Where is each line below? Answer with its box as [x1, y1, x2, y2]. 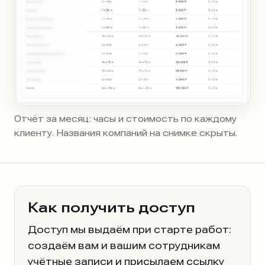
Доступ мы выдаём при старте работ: [28, 223, 231, 235]
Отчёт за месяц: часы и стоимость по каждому [14, 113, 237, 124]
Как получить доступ [28, 199, 195, 216]
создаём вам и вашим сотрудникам [28, 239, 220, 251]
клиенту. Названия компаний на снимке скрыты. [14, 127, 237, 138]
